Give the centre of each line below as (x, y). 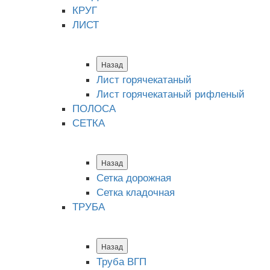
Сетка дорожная (134, 177)
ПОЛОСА (94, 107)
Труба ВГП (121, 260)
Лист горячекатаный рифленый (171, 93)
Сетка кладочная (136, 191)
